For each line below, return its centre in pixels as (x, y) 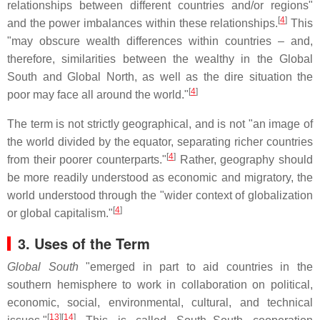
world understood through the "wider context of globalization (160, 196)
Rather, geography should (244, 160)
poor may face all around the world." (98, 95)
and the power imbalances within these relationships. (143, 24)
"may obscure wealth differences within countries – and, (160, 41)
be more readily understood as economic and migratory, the (160, 178)
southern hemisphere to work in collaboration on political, (160, 285)
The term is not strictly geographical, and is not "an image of (160, 124)
